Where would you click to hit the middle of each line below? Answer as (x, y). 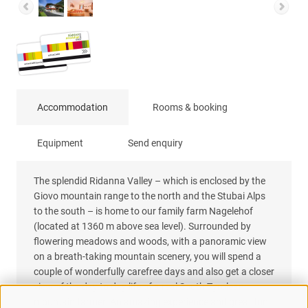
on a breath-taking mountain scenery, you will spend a (147, 256)
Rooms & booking (190, 107)
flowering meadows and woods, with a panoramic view (150, 241)
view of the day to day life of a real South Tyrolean (139, 286)
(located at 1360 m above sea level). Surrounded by (142, 226)
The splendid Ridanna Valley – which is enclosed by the (150, 180)
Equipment (60, 143)
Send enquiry (155, 143)
